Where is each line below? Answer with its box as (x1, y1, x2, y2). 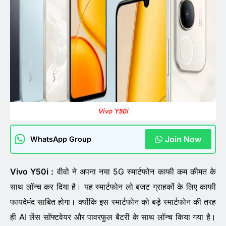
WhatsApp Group (30, 135, 91, 144)
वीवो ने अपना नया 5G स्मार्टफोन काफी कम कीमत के (53, 166, 216, 177)
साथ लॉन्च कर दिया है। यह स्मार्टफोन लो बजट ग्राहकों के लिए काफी (10, 182, 216, 192)
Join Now (165, 134, 201, 145)
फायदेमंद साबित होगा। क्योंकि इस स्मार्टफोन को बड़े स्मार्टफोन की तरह (10, 197, 216, 207)
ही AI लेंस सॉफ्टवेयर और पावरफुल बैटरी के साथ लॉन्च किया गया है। (10, 212, 216, 222)
